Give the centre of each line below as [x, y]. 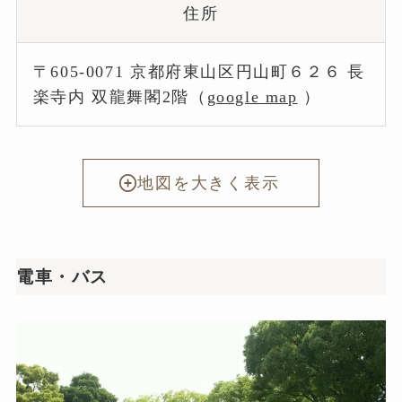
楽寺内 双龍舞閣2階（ [120, 96]
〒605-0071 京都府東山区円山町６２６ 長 [199, 71]
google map [252, 96]
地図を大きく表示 [209, 183]
